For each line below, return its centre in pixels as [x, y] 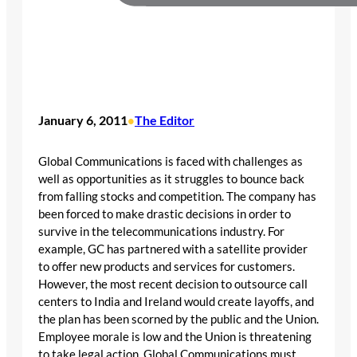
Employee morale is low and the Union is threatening [175, 336]
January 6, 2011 [83, 120]
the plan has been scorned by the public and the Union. [178, 319]
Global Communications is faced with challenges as [171, 161]
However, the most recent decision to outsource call [173, 284]
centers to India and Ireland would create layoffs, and [176, 301]
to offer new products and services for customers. [167, 266]
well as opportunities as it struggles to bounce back [171, 178]
